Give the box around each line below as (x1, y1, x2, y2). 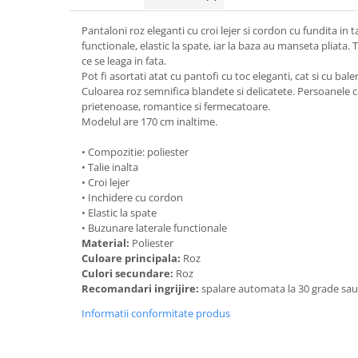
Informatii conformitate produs (82, 306, 230, 320)
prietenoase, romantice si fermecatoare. (82, 99, 270, 113)
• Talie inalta (82, 160, 138, 174)
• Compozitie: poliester (82, 145, 189, 159)
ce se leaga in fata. (82, 54, 166, 68)
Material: (82, 236, 132, 250)
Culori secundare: (82, 266, 176, 280)
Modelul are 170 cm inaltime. (82, 114, 217, 129)
